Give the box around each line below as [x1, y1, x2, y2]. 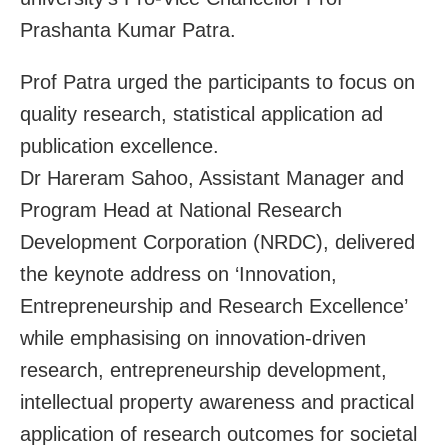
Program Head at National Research [20, 198, 342, 221]
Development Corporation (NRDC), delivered [20, 230, 415, 253]
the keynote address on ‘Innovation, [20, 262, 337, 285]
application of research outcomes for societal [20, 422, 417, 445]
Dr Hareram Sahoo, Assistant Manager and [20, 166, 404, 189]
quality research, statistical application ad [20, 102, 383, 125]
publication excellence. [20, 134, 219, 157]
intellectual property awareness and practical [20, 390, 414, 413]
